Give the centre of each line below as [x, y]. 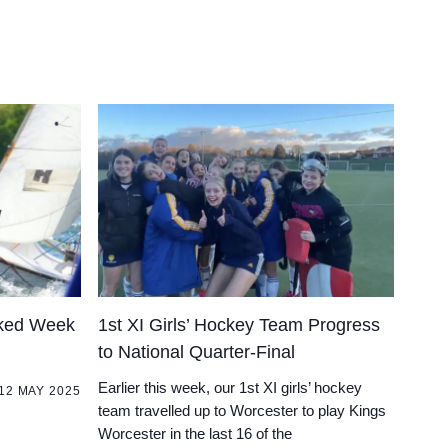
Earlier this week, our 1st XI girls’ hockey [230, 387]
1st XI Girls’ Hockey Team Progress [239, 324]
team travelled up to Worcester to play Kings [242, 410]
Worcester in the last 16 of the [195, 433]
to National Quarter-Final [197, 351]
